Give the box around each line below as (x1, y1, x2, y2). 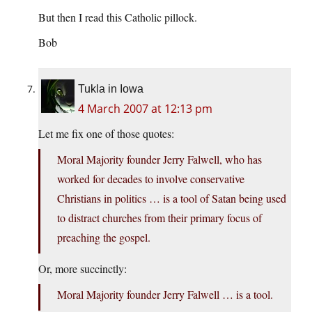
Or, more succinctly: (38, 261, 127, 276)
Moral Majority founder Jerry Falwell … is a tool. (57, 287, 273, 302)
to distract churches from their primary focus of (57, 210, 262, 226)
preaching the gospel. (57, 230, 150, 245)
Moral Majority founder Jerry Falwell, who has (57, 152, 262, 167)
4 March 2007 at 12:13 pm (78, 101, 212, 117)
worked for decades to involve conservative (57, 171, 244, 187)
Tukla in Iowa (78, 83, 143, 95)
